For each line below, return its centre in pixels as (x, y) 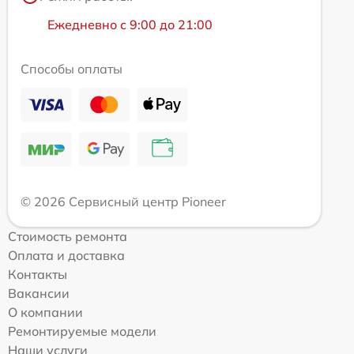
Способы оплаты (72, 69)
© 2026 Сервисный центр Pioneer (123, 202)
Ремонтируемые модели (82, 331)
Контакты (38, 275)
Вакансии (39, 294)
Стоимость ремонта (68, 237)
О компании (45, 313)
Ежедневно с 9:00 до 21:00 (130, 25)
